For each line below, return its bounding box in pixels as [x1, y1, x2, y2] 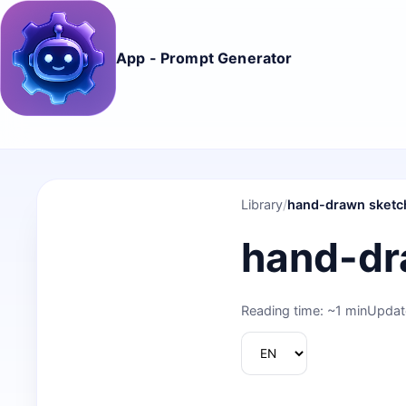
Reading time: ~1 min [241, 303, 367, 318]
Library [241, 197, 283, 212]
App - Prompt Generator [116, 48, 293, 67]
